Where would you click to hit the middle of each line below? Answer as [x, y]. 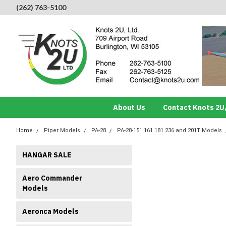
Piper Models [62, 130]
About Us [129, 107]
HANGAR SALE [47, 155]
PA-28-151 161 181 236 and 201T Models [169, 130]
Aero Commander [52, 178]
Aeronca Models [50, 211]
